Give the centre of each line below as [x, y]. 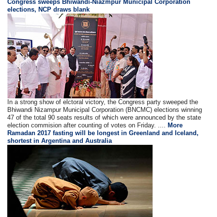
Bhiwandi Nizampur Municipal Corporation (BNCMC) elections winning [105, 109]
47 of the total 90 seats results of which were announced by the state [104, 117]
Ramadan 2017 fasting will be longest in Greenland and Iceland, [103, 133]
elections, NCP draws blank [49, 9]
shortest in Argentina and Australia [60, 140]
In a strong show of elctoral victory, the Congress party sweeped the [103, 102]
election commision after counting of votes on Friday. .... [88, 125]
